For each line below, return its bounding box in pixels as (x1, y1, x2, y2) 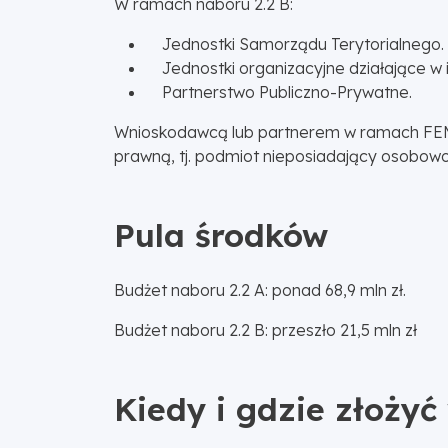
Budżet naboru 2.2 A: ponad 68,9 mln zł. (114, 279, 406, 300)
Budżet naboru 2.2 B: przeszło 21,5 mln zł (114, 319, 417, 340)
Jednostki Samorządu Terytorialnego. (146, 33, 444, 54)
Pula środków (114, 214, 328, 255)
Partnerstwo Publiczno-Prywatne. (146, 81, 412, 102)
